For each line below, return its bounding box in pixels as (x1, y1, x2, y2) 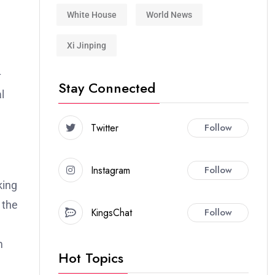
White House (67, 9, 117, 20)
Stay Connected (58, 78, 155, 98)
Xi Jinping (67, 40, 106, 50)
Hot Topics (58, 248, 123, 268)
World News (146, 9, 192, 20)
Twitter (91, 120, 118, 135)
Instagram (91, 163, 130, 177)
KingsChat (91, 205, 132, 220)
